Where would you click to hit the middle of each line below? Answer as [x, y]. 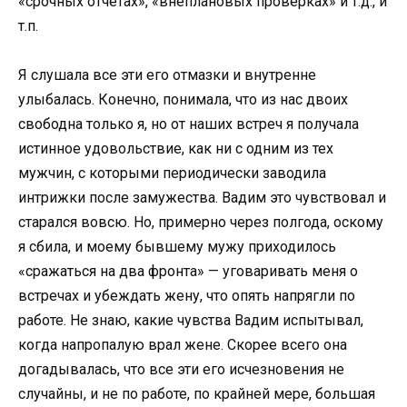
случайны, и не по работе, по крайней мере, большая [197, 394]
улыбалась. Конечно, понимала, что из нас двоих [183, 100]
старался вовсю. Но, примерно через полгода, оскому [201, 223]
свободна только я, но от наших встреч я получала [189, 124]
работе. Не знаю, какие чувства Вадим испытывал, [191, 321]
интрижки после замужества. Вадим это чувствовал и [202, 198]
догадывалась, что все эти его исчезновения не [181, 370]
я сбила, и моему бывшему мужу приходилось [177, 247]
